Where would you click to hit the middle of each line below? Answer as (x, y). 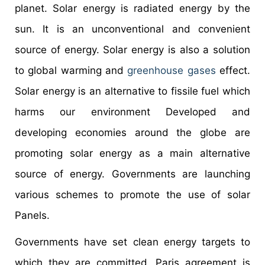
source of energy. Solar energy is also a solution (132, 50)
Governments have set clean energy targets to (132, 242)
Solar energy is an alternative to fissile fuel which (132, 91)
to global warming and (71, 71)
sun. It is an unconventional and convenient (132, 29)
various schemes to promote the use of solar (132, 195)
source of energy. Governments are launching (132, 174)
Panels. (32, 216)
